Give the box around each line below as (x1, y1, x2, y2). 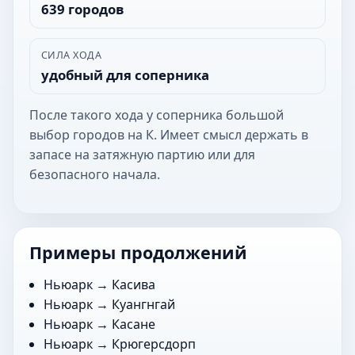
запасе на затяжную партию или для (29, 145, 255, 163)
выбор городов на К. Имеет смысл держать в (29, 125, 308, 143)
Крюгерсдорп (112, 334, 197, 353)
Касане (112, 315, 156, 333)
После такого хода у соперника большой (29, 105, 284, 124)
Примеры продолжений (29, 240, 247, 264)
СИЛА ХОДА (40, 48, 102, 62)
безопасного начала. (29, 165, 160, 183)
